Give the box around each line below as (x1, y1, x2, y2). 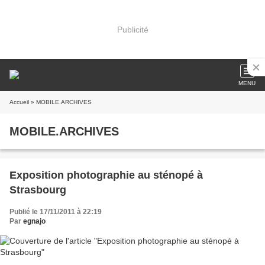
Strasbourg (9, 184, 66, 196)
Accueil (9, 99, 29, 105)
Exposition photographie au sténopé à (9, 169, 203, 181)
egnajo (23, 217, 46, 225)
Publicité (117, 24, 148, 34)
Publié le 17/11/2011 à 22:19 (9, 208, 102, 216)
